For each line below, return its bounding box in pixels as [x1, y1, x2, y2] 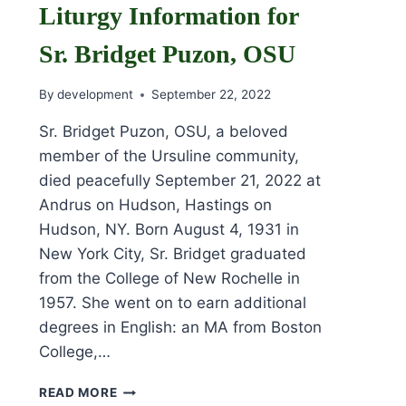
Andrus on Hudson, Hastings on [39, 196, 273, 215]
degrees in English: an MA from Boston [39, 318, 323, 337]
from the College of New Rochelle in [39, 269, 301, 288]
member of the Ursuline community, [39, 147, 300, 166]
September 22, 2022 [151, 87, 272, 102]
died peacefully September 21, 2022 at [39, 171, 322, 190]
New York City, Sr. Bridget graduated [39, 245, 307, 264]
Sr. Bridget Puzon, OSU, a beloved [39, 122, 289, 141]
